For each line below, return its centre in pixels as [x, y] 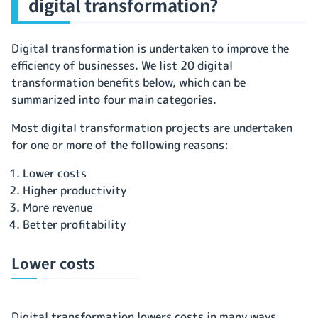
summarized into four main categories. [115, 99]
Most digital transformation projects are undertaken [152, 127]
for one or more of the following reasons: [120, 144]
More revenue [57, 207]
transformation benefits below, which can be [128, 82]
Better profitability [76, 224]
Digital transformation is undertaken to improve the [150, 48]
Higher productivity [75, 190]
